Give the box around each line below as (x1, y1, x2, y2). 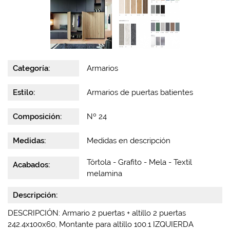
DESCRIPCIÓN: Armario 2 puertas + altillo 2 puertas (8, 208, 186, 218)
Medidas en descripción (87, 136, 171, 146)
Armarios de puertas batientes (87, 88, 194, 98)
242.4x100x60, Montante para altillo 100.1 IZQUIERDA (8, 219, 194, 229)
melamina (87, 169, 123, 179)
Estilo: (13, 88, 35, 98)
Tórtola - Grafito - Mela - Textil (87, 158, 193, 167)
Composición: (13, 112, 62, 122)
